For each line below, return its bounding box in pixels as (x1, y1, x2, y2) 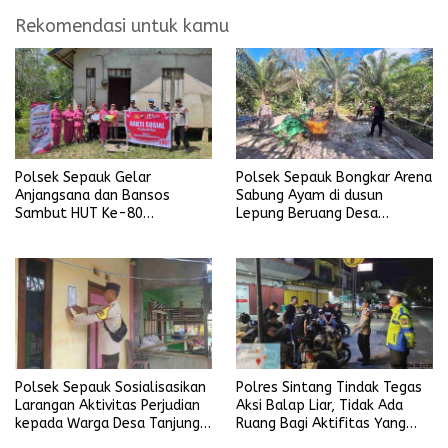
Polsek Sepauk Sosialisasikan (15, 378, 206, 396)
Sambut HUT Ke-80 (15, 204, 143, 222)
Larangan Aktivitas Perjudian (15, 396, 200, 414)
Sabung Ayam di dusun (236, 186, 383, 204)
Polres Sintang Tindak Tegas (236, 378, 422, 396)
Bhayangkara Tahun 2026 (15, 222, 179, 240)
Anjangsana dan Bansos (15, 186, 170, 204)
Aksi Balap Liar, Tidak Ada (236, 396, 403, 414)
